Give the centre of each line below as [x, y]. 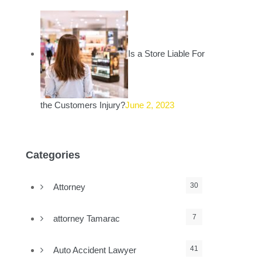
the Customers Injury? [83, 105]
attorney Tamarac [87, 218]
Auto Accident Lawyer [95, 250]
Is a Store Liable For [167, 53]
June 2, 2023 [150, 105]
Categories [53, 155]
